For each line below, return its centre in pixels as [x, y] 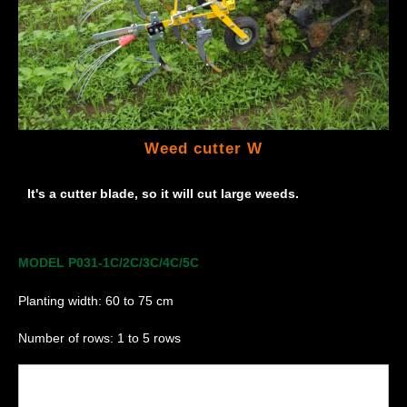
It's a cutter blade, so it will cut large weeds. [163, 194]
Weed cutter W [203, 148]
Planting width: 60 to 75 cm [96, 300]
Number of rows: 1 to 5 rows [99, 338]
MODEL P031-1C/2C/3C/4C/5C [109, 263]
